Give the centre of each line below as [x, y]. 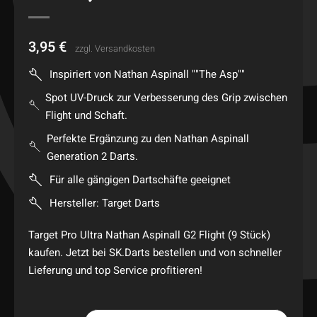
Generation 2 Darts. [92, 156]
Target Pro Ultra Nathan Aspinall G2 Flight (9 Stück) [149, 235]
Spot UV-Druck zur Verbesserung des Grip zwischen [167, 98]
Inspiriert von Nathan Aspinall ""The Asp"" [147, 74]
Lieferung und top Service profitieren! [115, 270]
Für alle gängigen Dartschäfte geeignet [140, 180]
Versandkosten [125, 48]
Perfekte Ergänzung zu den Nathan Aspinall [148, 139]
